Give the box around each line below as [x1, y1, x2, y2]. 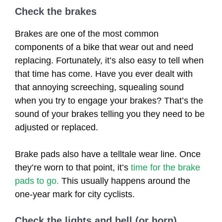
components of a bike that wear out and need [15, 42, 193, 52]
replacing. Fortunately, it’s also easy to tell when [15, 55, 204, 65]
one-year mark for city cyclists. [15, 189, 135, 199]
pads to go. [15, 175, 59, 186]
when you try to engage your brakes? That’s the [15, 95, 203, 106]
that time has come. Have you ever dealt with [15, 68, 193, 79]
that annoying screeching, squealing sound [15, 82, 184, 92]
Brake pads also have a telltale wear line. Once [15, 149, 201, 159]
